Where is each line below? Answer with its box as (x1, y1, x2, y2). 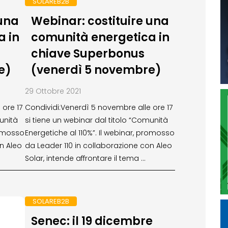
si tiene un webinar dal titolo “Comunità (25, 115, 168, 125)
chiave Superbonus (31, 45, 145, 62)
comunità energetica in (31, 29, 169, 45)
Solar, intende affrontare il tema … (25, 153, 146, 163)
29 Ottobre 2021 (25, 85, 81, 96)
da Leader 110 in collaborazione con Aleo (25, 140, 172, 151)
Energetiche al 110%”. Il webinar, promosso (25, 127, 175, 138)
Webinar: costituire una (31, 13, 169, 29)
